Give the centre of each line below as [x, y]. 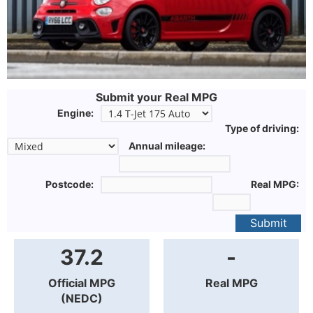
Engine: [75, 113]
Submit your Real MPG [156, 97]
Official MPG [82, 283]
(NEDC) [82, 299]
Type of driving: [262, 129]
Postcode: [70, 184]
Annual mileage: [167, 146]
